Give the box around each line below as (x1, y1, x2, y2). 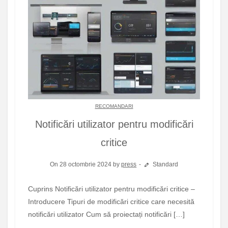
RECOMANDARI (95, 103, 133, 109)
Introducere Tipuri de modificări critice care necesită (28, 197, 194, 206)
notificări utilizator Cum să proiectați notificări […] (28, 210, 185, 219)
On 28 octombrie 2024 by (50, 161, 122, 168)
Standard (151, 161, 178, 168)
